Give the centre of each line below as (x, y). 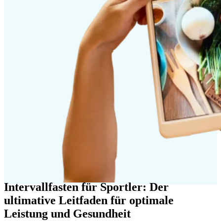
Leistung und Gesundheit (67, 213)
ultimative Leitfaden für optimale (89, 200)
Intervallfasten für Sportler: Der (86, 187)
